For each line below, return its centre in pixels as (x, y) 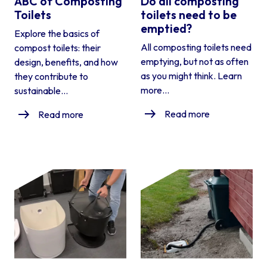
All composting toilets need (196, 47)
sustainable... (41, 90)
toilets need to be (189, 14)
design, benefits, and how (66, 62)
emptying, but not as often (195, 61)
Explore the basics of (57, 33)
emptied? (166, 28)
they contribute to (51, 76)
